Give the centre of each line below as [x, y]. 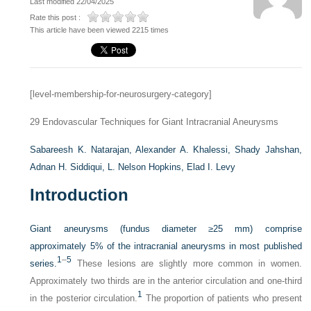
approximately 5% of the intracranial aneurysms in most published [166, 246]
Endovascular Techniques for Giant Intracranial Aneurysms [159, 122]
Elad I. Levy [211, 167]
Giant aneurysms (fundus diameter [119, 229]
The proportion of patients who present [222, 298]
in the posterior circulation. [84, 298]
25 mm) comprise [258, 229]
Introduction [79, 195]
